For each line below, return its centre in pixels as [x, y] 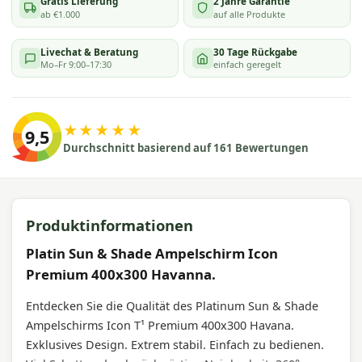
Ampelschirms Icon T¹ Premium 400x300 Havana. [160, 325]
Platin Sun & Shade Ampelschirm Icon [152, 254]
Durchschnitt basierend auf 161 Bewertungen [185, 147]
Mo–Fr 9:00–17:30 [76, 65]
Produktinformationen [110, 225]
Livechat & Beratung [90, 52]
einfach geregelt [247, 65]
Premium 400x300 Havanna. [121, 275]
